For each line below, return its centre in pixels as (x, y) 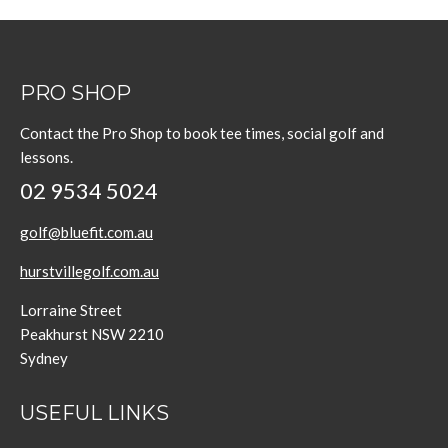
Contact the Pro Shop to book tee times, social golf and (202, 133)
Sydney (44, 358)
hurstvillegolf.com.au (89, 271)
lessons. (46, 157)
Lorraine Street (71, 310)
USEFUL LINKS (94, 413)
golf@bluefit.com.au (86, 232)
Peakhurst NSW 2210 (92, 334)
